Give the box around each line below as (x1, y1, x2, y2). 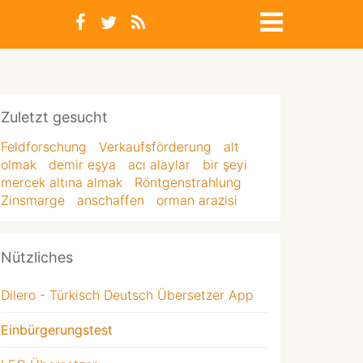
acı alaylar (128, 156, 190, 173)
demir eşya (49, 156, 116, 173)
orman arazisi (156, 192, 237, 208)
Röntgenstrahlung (135, 174, 241, 190)
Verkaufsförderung (99, 139, 211, 155)
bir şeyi (203, 156, 247, 173)
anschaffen (77, 192, 144, 208)
